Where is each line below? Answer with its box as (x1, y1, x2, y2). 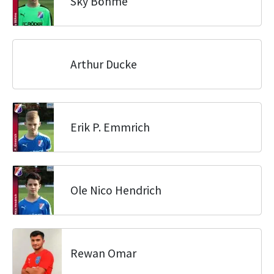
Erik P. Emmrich (70, 120, 150, 135)
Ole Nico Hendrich (70, 183, 161, 198)
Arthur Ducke (70, 57, 137, 72)
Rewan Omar (70, 246, 136, 261)
